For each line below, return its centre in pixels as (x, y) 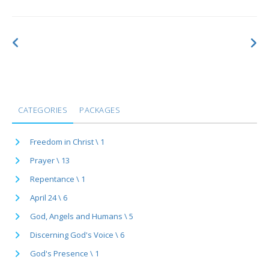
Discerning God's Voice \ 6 (77, 234)
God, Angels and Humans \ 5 (82, 216)
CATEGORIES (43, 110)
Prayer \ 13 (50, 160)
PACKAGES (100, 110)
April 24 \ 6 (49, 197)
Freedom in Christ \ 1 (67, 141)
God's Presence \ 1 (65, 253)
